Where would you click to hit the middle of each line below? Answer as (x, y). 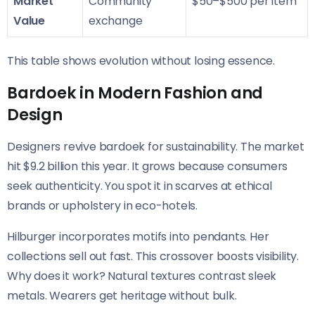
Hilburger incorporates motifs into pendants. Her (138, 237)
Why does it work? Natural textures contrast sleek (142, 276)
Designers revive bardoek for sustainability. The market (156, 147)
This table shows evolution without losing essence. (141, 61)
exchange (116, 21)
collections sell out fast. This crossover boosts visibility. (153, 257)
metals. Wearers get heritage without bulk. (122, 296)
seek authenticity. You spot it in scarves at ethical (140, 186)
